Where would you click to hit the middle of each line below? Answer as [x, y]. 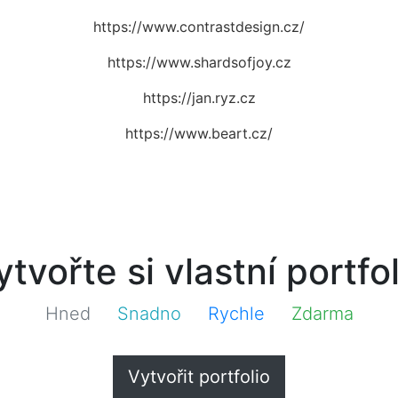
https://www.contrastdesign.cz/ [199, 26]
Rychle [236, 313]
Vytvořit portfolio [199, 376]
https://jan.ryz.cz [199, 97]
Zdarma [322, 313]
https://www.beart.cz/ [199, 133]
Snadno [149, 313]
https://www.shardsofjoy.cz [199, 62]
